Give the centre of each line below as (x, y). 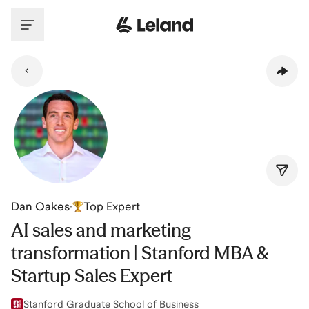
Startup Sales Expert (92, 276)
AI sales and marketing (101, 230)
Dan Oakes (40, 207)
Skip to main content (65, 13)
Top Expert (112, 207)
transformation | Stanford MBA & (140, 253)
